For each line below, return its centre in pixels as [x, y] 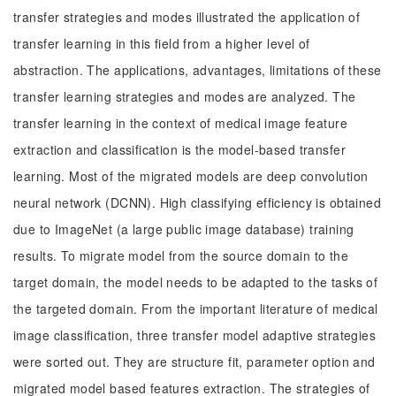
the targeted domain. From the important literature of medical [196, 308]
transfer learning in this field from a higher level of [162, 43]
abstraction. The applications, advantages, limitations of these [198, 70]
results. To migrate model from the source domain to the [181, 255]
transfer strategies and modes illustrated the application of [187, 17]
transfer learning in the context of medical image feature [180, 123]
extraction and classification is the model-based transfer [179, 149]
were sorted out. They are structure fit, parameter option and [194, 362]
